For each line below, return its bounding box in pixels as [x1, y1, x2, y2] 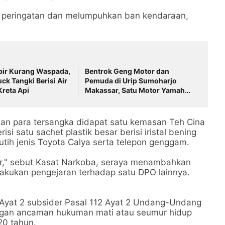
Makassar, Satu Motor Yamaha [85, 86, 189, 94]
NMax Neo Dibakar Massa [85, 95, 172, 104]
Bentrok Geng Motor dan [85, 67, 170, 75]
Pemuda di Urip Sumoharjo [85, 76, 177, 85]
